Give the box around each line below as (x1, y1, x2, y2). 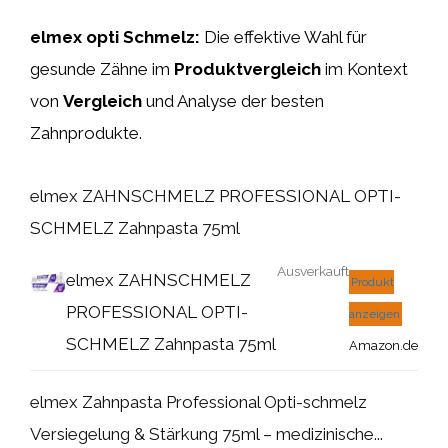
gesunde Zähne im (30, 59, 174, 79)
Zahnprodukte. (30, 123, 142, 143)
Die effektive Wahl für (200, 27, 367, 47)
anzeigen (349, 306, 400, 321)
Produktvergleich (174, 59, 321, 79)
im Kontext (321, 59, 408, 79)
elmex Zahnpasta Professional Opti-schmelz (30, 391, 367, 412)
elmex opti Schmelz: (30, 27, 200, 47)
